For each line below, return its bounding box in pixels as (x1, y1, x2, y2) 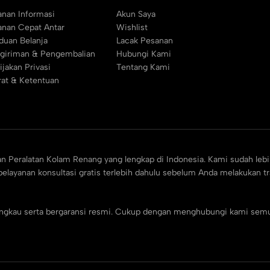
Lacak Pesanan (116, 36, 173, 46)
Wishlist (116, 22, 148, 33)
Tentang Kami (116, 62, 170, 72)
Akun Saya (116, 9, 155, 19)
